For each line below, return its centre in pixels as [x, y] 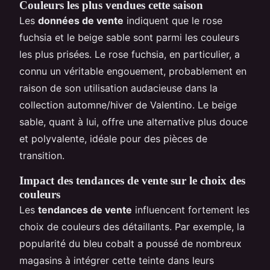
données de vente [81, 20]
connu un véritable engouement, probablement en [133, 71]
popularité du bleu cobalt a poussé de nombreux [130, 243]
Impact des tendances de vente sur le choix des [132, 180]
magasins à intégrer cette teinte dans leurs [117, 260]
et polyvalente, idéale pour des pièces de [113, 138]
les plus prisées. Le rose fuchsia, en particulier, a [130, 54]
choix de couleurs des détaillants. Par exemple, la [132, 226]
